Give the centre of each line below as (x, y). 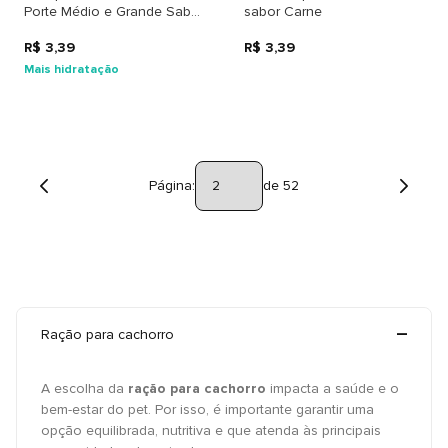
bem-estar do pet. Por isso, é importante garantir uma (207, 409)
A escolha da (84, 388)
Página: (172, 185)
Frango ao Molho (78, 29)
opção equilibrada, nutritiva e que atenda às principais (211, 430)
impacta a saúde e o (332, 388)
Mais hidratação (71, 69)
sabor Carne (283, 11)
